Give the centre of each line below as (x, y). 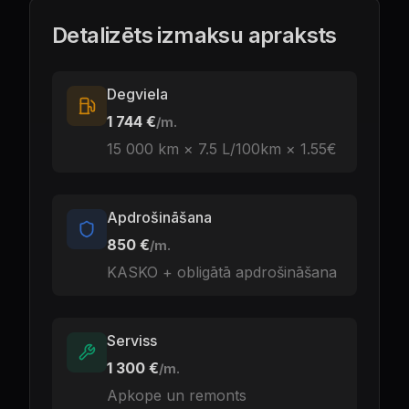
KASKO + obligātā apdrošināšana (222, 272)
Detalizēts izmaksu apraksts (194, 35)
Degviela (137, 94)
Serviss (132, 341)
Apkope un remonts (177, 395)
